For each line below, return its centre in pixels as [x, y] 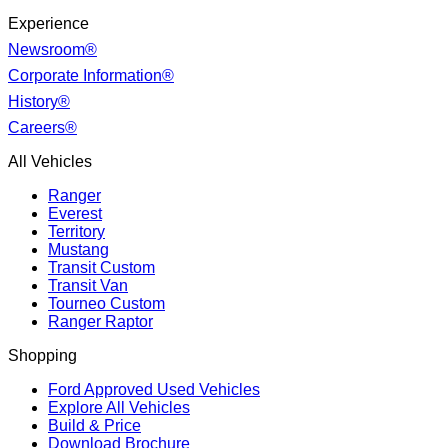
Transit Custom [101, 267]
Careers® [42, 127]
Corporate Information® [91, 75]
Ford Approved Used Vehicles [154, 389]
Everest [75, 213]
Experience [48, 23]
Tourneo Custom [106, 303]
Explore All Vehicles [119, 407]
